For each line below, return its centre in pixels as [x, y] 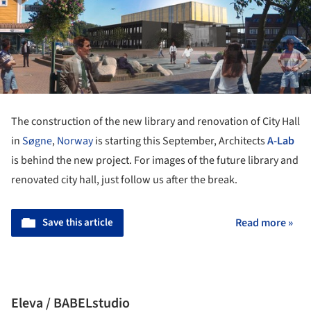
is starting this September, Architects [180, 141]
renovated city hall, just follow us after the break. [124, 179]
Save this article [78, 222]
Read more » [264, 222]
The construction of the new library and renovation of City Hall [155, 121]
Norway [75, 141]
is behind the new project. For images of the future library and [155, 160]
